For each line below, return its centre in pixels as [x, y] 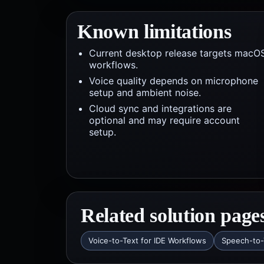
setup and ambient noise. [145, 93]
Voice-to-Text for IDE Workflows [147, 240]
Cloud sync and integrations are [160, 108]
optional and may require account [164, 120]
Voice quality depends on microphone [174, 81]
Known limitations [154, 32]
